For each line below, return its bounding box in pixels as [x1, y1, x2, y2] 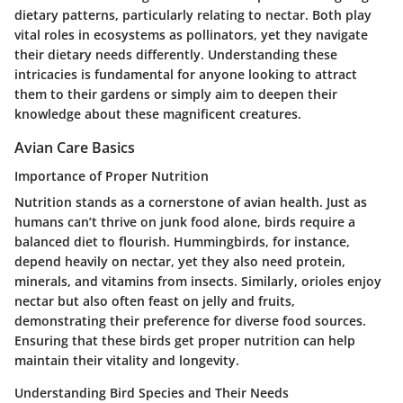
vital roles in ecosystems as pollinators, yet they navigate [14, 25, 368, 43]
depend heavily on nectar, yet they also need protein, [14, 252, 345, 270]
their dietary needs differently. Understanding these [14, 45, 337, 63]
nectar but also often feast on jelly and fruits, [14, 291, 295, 309]
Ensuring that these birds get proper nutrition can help [14, 331, 355, 349]
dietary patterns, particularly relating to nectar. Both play [14, 5, 372, 23]
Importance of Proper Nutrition [14, 166, 209, 184]
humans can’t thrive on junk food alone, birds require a [14, 212, 355, 230]
